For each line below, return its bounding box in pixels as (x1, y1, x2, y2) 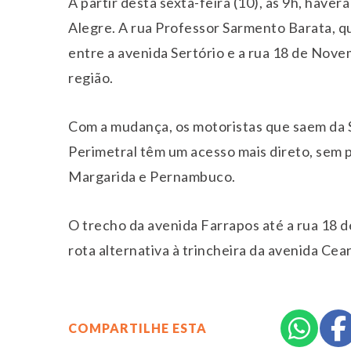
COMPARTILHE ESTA (68, 320, 207, 336)
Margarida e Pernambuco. (68, 168, 236, 186)
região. (68, 69, 114, 87)
